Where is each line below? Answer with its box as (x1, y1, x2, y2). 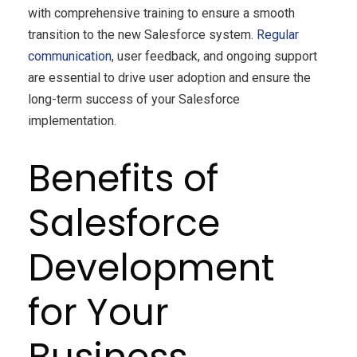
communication (28, 48, 112, 64)
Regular (257, 26, 299, 42)
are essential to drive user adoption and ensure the (28, 69, 311, 85)
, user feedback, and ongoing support (112, 48, 317, 64)
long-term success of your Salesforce (28, 91, 240, 107)
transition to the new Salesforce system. (28, 26, 257, 42)
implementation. (28, 112, 116, 128)
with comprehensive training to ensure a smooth (28, 5, 295, 21)
